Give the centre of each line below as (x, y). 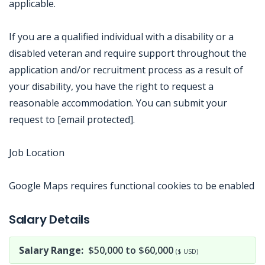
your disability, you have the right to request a (111, 86)
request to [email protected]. (72, 119)
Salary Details (49, 219)
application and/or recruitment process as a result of (126, 70)
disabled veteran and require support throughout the (128, 53)
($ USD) (187, 251)
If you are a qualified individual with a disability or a (121, 37)
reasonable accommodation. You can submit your (118, 103)
